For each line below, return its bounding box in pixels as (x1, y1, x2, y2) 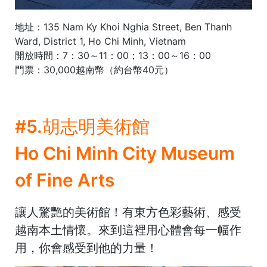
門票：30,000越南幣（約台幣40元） (15, 63, 173, 76)
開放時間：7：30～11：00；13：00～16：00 (15, 49, 211, 61)
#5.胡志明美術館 (15, 115, 150, 137)
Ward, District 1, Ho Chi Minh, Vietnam (15, 35, 186, 47)
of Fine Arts (15, 169, 114, 191)
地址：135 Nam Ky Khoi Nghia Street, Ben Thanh (15, 20, 232, 33)
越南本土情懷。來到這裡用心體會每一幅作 (15, 222, 241, 237)
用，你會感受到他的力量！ (15, 240, 158, 255)
